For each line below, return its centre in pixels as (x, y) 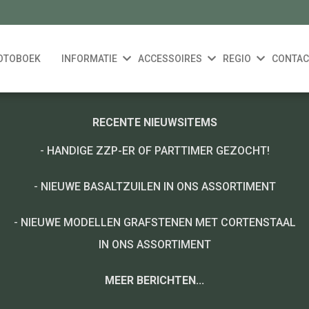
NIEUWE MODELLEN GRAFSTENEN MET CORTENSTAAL (158, 222)
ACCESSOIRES (170, 59)
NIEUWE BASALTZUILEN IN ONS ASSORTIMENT (158, 187)
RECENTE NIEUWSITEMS (154, 122)
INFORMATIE (89, 59)
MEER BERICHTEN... (154, 280)
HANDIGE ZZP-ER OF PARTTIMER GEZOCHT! (158, 151)
